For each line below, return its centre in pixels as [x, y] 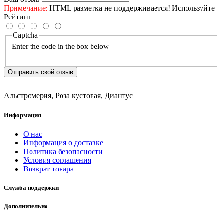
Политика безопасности [63, 151]
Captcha [25, 35]
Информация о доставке [63, 142]
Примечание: [26, 8]
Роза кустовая [78, 96]
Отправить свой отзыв [40, 72]
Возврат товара [48, 169]
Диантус [119, 96]
